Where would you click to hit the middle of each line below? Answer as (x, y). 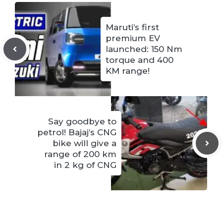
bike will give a (84, 143)
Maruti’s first (132, 28)
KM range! (128, 71)
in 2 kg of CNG (85, 165)
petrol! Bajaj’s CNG (77, 133)
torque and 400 (139, 60)
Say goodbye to (82, 122)
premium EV (133, 38)
